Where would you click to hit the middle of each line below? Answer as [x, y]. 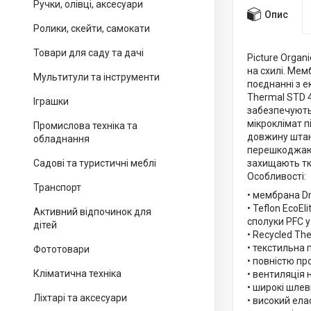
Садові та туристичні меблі [95, 163]
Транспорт [57, 187]
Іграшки [51, 101]
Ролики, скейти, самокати [92, 28]
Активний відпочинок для [92, 212]
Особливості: [277, 177]
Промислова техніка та [85, 126]
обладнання [61, 139]
